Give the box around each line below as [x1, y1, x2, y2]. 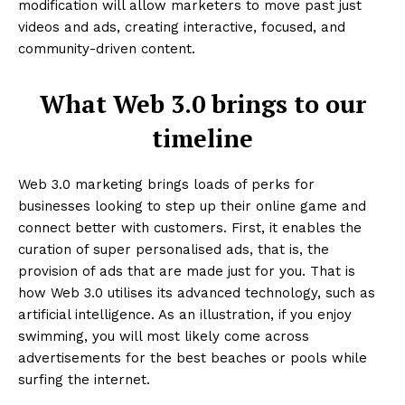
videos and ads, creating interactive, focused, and [18, 19, 345, 36]
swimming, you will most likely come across [18, 328, 309, 345]
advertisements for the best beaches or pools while [18, 350, 367, 367]
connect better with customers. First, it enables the [18, 220, 362, 237]
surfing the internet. [18, 372, 150, 389]
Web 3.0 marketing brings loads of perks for [18, 176, 315, 193]
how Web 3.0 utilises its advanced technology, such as [18, 285, 375, 302]
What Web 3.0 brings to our [39, 88, 366, 121]
